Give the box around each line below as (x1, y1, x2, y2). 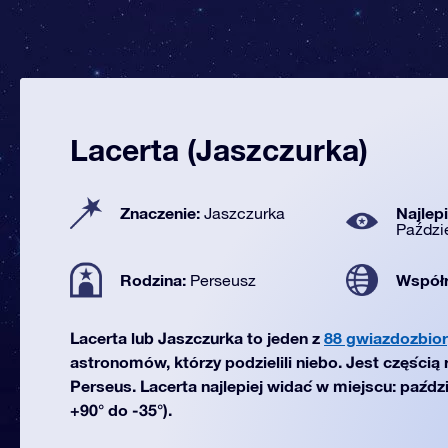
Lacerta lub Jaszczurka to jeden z (70, 328, 324, 347)
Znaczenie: (120, 203, 204, 222)
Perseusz (190, 271, 256, 289)
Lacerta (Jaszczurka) (70, 132, 368, 168)
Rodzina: (120, 270, 190, 289)
